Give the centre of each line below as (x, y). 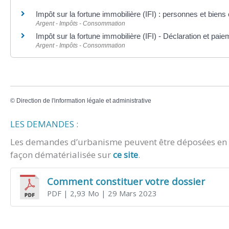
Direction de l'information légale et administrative (84, 100)
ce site (125, 155)
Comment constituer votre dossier (126, 181)
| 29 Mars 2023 (128, 193)
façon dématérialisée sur (62, 155)
